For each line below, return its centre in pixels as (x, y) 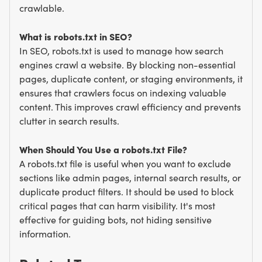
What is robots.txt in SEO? (76, 36)
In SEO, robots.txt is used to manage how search (121, 51)
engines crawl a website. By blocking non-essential (127, 65)
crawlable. (42, 8)
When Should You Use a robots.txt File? (103, 149)
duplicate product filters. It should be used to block (127, 192)
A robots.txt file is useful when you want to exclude (125, 163)
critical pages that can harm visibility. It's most (117, 206)
